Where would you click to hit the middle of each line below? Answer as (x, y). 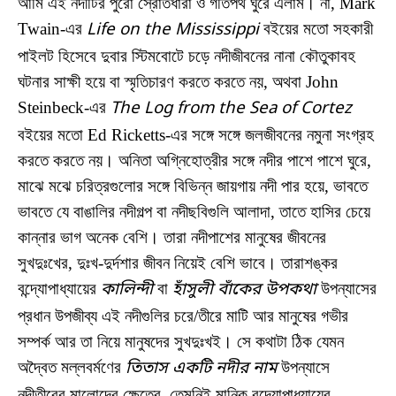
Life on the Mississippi (173, 30)
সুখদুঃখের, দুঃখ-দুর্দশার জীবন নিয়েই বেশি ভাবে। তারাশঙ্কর (178, 263)
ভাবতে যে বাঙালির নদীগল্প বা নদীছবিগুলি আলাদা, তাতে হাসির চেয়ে (194, 211)
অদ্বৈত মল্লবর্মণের (72, 367)
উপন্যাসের (346, 288)
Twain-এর (52, 28)
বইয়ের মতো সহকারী (316, 28)
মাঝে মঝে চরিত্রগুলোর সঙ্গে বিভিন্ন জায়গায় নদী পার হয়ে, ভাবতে (193, 186)
